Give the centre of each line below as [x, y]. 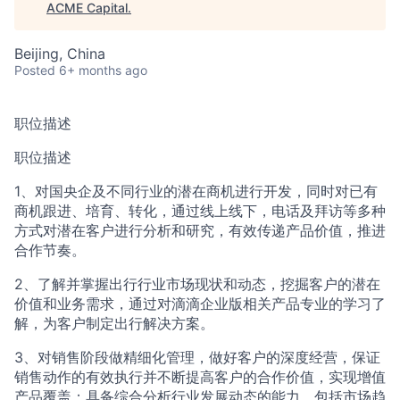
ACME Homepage [200, 36]
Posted [35, 70]
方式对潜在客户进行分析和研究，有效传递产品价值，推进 [200, 230]
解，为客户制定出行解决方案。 [114, 323]
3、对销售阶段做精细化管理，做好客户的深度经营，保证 [197, 357]
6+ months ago [103, 70]
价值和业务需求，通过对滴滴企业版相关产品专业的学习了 [200, 304]
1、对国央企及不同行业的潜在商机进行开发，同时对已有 [196, 191]
